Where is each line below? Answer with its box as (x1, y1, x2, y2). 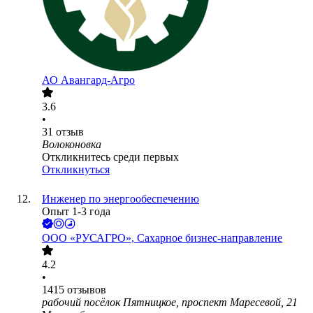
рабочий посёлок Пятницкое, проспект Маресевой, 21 (42, 296, 298, 309)
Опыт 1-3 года (42, 205, 110, 218)
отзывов (67, 284, 106, 296)
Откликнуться (42, 163, 110, 176)
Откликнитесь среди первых (42, 151, 179, 163)
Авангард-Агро (61, 74, 135, 87)
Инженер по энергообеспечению (42, 193, 199, 205)
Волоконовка (42, 138, 101, 151)
